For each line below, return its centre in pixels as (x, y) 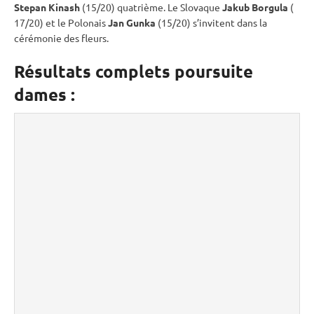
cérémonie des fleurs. (61, 37)
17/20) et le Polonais (61, 22)
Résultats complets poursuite (134, 71)
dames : (45, 94)
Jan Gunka (132, 22)
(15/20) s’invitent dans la (211, 22)
